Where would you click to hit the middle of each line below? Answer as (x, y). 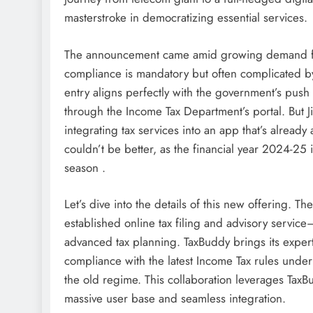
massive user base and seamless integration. (175, 298)
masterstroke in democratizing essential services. (186, 17)
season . (85, 167)
